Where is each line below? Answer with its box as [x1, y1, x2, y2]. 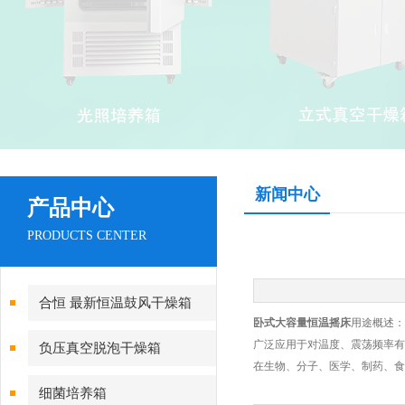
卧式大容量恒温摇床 [253, 316, 351, 329]
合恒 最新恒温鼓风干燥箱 [39, 296, 192, 310]
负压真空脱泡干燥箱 [39, 341, 161, 355]
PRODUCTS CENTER [27, 229, 146, 242]
